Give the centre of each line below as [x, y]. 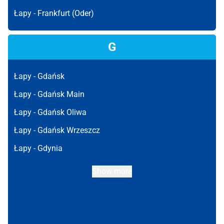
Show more [112, 171]
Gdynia [50, 148]
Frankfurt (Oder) [66, 13]
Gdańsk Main [61, 94]
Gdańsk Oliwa [62, 112]
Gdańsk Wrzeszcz [69, 130]
